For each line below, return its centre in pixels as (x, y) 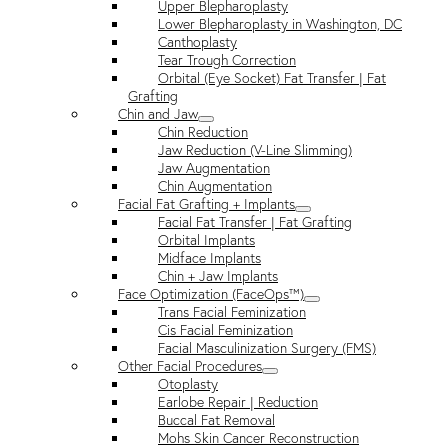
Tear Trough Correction (227, 60)
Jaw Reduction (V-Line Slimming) (255, 150)
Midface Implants (209, 258)
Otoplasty (188, 384)
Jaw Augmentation (214, 168)
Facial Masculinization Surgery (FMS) (267, 348)
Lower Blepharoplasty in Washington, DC (280, 24)
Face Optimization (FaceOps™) (211, 294)
